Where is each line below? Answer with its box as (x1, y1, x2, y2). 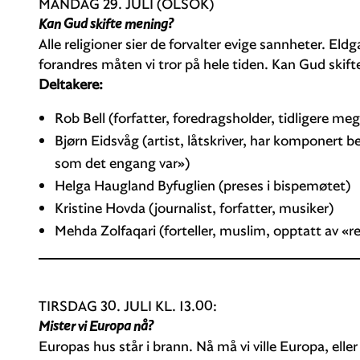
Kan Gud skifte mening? (39, 14, 174, 33)
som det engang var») (55, 153, 190, 172)
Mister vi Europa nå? (39, 316, 153, 335)
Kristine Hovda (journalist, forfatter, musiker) (55, 198, 333, 217)
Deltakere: (39, 74, 103, 93)
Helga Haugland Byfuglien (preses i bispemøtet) (55, 175, 350, 194)
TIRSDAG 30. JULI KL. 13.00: (39, 296, 217, 315)
